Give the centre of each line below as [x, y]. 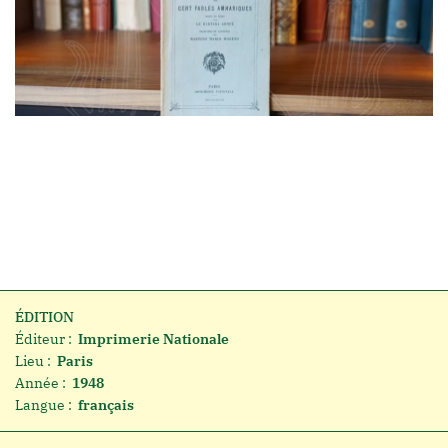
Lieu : [33, 361]
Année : [40, 383]
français [106, 405]
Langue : [43, 405]
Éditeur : [43, 339]
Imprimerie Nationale [153, 339]
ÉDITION [44, 317]
